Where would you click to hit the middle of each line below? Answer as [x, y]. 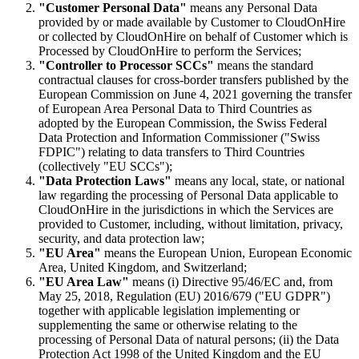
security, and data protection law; [121, 238]
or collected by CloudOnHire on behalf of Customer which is [193, 36]
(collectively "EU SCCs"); [105, 166]
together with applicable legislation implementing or [169, 310]
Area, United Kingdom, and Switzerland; [143, 267]
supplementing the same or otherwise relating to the [168, 325]
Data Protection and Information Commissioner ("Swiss [179, 137]
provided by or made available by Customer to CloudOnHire [192, 22]
